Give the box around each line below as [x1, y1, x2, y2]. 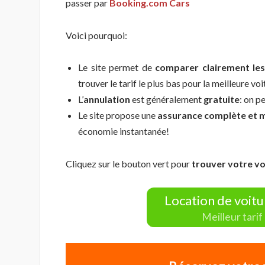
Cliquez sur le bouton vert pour [66, 157, 192, 169]
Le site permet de [78, 62, 156, 73]
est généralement [132, 93, 203, 105]
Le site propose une [78, 109, 156, 121]
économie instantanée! [78, 125, 169, 137]
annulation [83, 93, 132, 105]
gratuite [203, 93, 240, 105]
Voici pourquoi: [66, 29, 127, 41]
